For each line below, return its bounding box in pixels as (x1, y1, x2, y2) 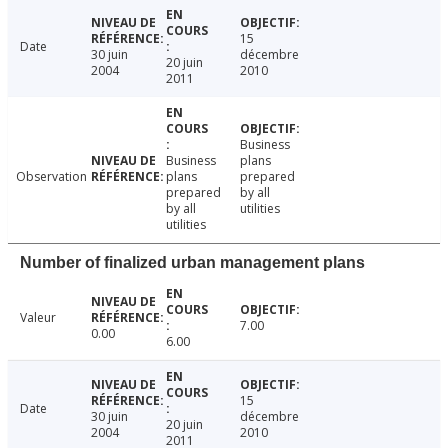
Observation (16, 168, 87, 186)
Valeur (20, 309, 56, 327)
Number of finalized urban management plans (20, 254, 365, 272)
